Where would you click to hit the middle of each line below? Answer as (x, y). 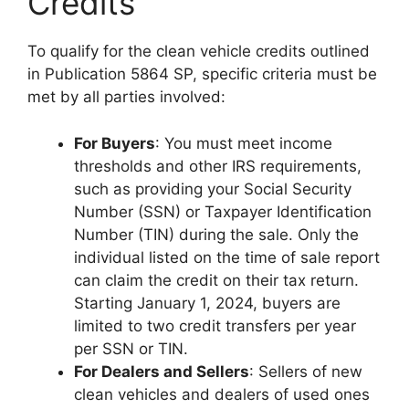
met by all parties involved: (126, 97)
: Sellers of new (306, 371)
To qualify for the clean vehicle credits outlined (199, 51)
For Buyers (115, 143)
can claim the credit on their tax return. (216, 280)
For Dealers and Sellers (162, 371)
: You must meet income (244, 143)
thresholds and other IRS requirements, (218, 166)
